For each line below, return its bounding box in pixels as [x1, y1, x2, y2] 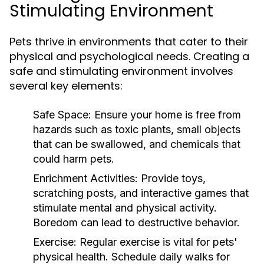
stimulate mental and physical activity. [33, 202, 217, 214]
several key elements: [9, 78, 123, 93]
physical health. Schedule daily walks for [33, 250, 230, 263]
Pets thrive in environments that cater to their [9, 34, 248, 49]
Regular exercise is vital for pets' [77, 236, 237, 248]
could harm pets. [33, 153, 114, 165]
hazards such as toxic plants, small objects [33, 123, 240, 136]
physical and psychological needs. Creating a [9, 49, 249, 64]
